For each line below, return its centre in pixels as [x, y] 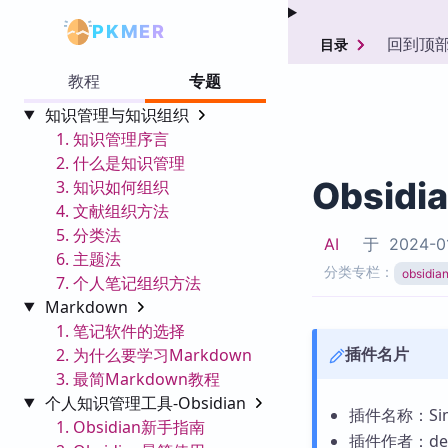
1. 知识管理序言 [112, 138]
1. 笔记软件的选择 [120, 330]
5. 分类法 [88, 234]
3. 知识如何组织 [112, 186]
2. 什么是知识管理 [120, 162]
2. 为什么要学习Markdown [154, 354]
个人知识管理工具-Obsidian [147, 402]
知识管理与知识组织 [118, 114]
